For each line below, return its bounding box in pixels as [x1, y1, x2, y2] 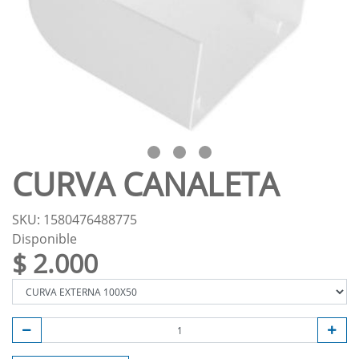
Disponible [12, 230, 77, 248]
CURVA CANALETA [12, 162, 279, 206]
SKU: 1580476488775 [12, 211, 137, 228]
